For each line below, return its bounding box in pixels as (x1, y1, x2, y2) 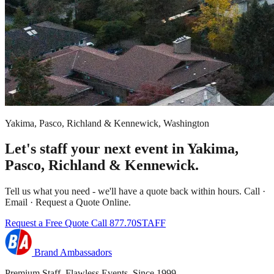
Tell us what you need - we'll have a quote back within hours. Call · (5, 186, 265, 197)
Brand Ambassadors (34, 247, 112, 258)
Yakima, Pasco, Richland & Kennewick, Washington (5, 117, 209, 128)
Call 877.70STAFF (91, 218, 166, 229)
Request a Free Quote (5, 218, 91, 229)
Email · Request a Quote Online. (5, 197, 131, 208)
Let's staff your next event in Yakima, (5, 141, 239, 157)
